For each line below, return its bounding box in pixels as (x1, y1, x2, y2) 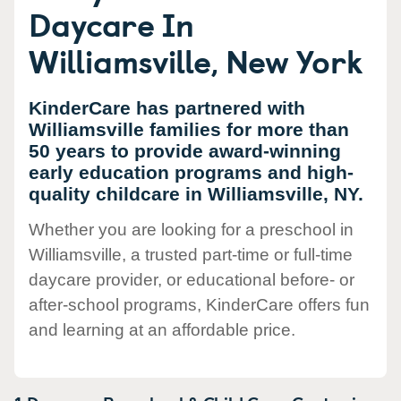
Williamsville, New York (29, 36, 363, 84)
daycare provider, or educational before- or (29, 270, 354, 290)
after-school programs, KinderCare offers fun (29, 295, 370, 315)
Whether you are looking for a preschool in (29, 220, 354, 240)
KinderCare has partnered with (29, 98, 305, 118)
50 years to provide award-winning (29, 141, 341, 161)
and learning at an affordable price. (29, 320, 295, 340)
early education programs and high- (29, 162, 354, 183)
